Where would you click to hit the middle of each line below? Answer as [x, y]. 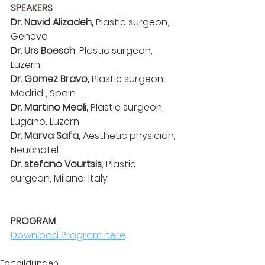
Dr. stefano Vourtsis [56, 164]
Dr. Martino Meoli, [49, 107]
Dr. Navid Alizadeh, [53, 22]
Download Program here [68, 235]
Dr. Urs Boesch [43, 50]
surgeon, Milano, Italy [59, 178]
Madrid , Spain [43, 93]
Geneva [29, 36]
